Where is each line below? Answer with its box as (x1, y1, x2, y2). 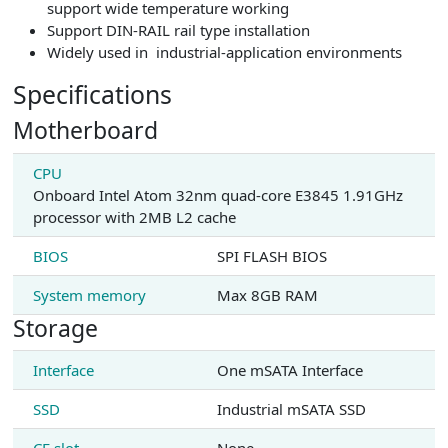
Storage (12, 311, 98, 344)
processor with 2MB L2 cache (32, 206, 236, 227)
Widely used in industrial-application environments (46, 41, 402, 62)
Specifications (12, 77, 172, 111)
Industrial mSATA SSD (216, 399, 366, 420)
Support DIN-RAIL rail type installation (46, 19, 310, 40)
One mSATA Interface (216, 360, 363, 381)
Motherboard (12, 114, 158, 147)
